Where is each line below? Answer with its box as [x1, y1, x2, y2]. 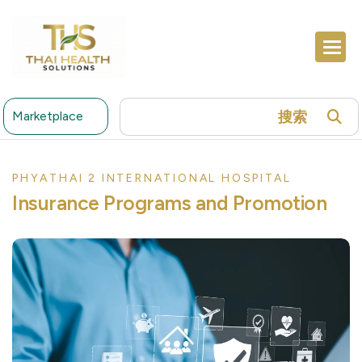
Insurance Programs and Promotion [12, 191, 326, 216]
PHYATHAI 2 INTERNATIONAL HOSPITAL [12, 171, 292, 186]
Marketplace [12, 108, 84, 124]
